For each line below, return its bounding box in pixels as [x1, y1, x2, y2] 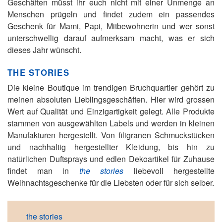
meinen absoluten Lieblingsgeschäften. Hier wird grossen [7, 94, 215, 105]
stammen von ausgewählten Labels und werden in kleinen [7, 117, 215, 129]
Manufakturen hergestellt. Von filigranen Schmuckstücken [7, 129, 215, 141]
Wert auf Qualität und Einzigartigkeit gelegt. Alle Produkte [7, 106, 215, 117]
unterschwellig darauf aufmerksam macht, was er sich [7, 32, 215, 44]
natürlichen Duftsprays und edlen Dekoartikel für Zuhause [7, 153, 215, 165]
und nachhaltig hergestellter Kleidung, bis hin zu [7, 141, 215, 153]
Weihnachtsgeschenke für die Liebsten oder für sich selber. [7, 177, 214, 188]
